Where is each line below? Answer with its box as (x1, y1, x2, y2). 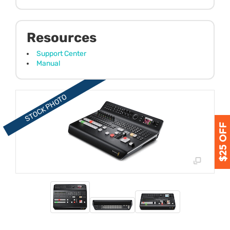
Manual (36, 59, 60, 68)
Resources (27, 29, 97, 46)
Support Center (36, 49, 86, 58)
